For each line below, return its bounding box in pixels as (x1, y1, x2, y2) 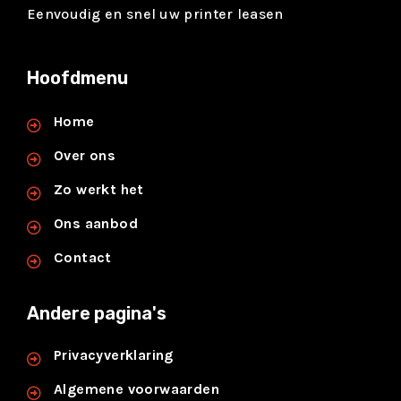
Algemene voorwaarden (54, 380, 219, 397)
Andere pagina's (27, 302, 166, 324)
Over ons (54, 146, 116, 164)
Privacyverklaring (54, 346, 174, 363)
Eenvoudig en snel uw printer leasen (27, 5, 284, 23)
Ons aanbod (54, 214, 138, 232)
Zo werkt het (54, 180, 144, 198)
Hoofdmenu (27, 66, 128, 89)
